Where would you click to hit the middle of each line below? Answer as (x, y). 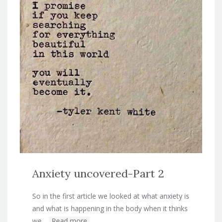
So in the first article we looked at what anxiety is (111, 196)
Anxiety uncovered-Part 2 (98, 173)
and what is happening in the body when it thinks (110, 208)
